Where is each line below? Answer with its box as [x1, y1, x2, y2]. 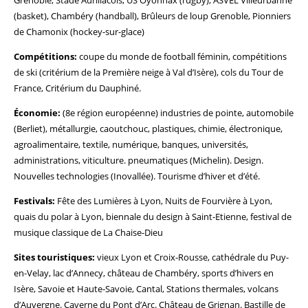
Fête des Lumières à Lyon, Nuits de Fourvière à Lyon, [55, 195, 272, 207]
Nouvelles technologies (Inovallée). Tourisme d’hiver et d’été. [14, 170, 260, 182]
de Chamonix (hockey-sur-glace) [14, 25, 144, 38]
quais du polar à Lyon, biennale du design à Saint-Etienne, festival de [14, 210, 291, 223]
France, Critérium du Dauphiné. [14, 82, 141, 94]
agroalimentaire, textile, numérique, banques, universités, [14, 138, 248, 151]
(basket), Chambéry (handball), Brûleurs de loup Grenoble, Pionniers [14, 10, 291, 22]
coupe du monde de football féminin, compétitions [77, 50, 287, 63]
